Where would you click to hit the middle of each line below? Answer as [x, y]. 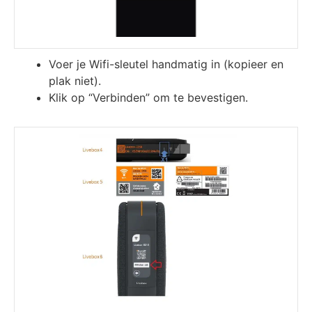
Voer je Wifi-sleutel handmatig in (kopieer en [166, 64]
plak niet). [75, 80]
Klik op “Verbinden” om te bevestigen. [148, 97]
